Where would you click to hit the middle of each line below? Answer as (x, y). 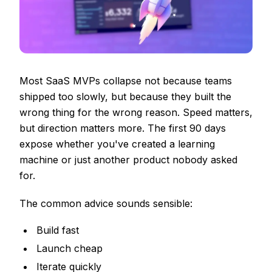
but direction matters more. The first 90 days (123, 128)
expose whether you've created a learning (117, 144)
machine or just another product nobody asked (128, 160)
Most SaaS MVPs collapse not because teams (126, 81)
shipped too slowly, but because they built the (125, 97)
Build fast (58, 230)
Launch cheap (70, 249)
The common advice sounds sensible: (106, 204)
